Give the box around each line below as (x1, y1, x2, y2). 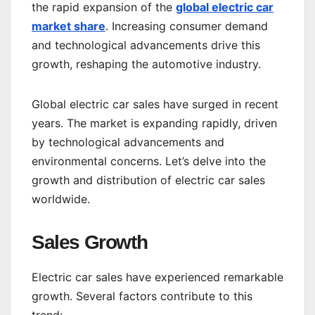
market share (32, 19, 105, 33)
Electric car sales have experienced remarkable (32, 269, 283, 284)
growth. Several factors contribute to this (32, 288, 252, 303)
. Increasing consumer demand (105, 19, 268, 33)
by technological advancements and (32, 135, 224, 149)
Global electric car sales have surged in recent (32, 97, 278, 111)
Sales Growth (32, 231, 148, 253)
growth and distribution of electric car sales (32, 173, 265, 187)
